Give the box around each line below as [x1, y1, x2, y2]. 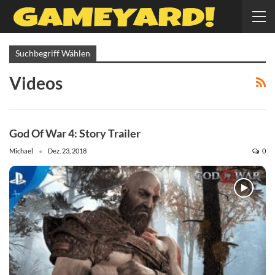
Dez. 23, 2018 [48, 147, 87, 155]
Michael [9, 147, 34, 155]
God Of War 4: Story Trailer [9, 126, 141, 141]
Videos [9, 72, 63, 93]
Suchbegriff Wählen [15, 48, 90, 58]
